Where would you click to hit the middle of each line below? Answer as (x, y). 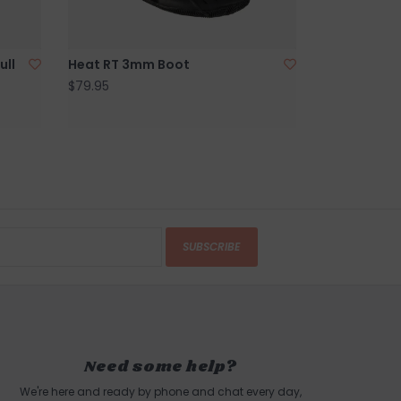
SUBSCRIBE (212, 246)
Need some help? (160, 366)
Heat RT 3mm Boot (129, 64)
